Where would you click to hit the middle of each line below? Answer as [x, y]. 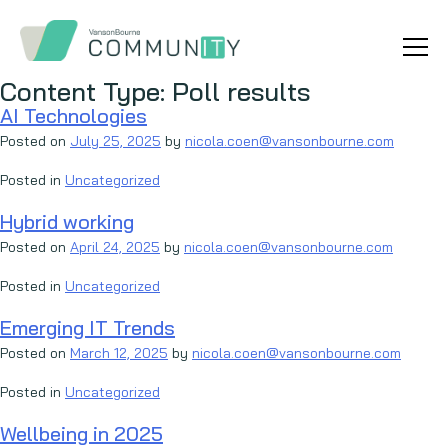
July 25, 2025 [115, 141]
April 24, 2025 [115, 247]
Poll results [241, 91]
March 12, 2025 [119, 353]
